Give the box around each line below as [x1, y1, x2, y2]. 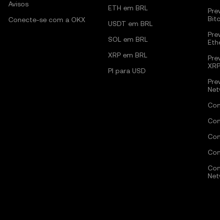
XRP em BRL [108, 51, 147, 59]
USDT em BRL [108, 20, 153, 27]
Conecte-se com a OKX [8, 16, 86, 24]
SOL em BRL [108, 35, 148, 43]
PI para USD [108, 67, 146, 75]
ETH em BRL [108, 4, 148, 12]
